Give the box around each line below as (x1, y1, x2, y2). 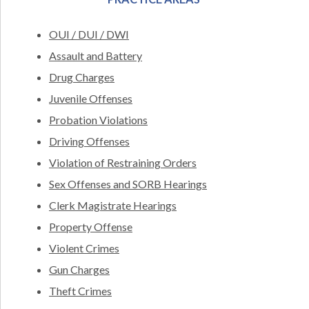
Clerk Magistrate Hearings (49, 199, 177, 212)
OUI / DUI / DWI (49, 28, 129, 41)
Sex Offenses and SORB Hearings (49, 177, 207, 191)
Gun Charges (49, 263, 110, 277)
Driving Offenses (49, 134, 130, 148)
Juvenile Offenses (49, 92, 132, 106)
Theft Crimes (49, 284, 112, 298)
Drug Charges (49, 70, 114, 84)
